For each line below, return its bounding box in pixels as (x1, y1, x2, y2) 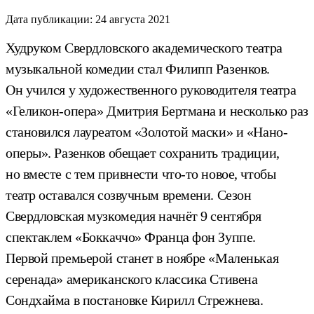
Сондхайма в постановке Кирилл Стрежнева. (6, 292, 264, 308)
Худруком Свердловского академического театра (6, 39, 282, 55)
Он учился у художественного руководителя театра (6, 81, 296, 97)
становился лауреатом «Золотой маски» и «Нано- (6, 123, 288, 139)
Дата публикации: (6, 13, 93, 25)
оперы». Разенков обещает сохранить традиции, (6, 144, 280, 161)
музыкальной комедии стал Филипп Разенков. (6, 60, 270, 76)
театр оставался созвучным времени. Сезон (6, 186, 252, 203)
